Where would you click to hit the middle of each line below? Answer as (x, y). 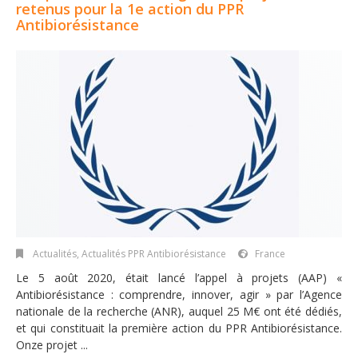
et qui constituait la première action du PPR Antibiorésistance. (179, 328)
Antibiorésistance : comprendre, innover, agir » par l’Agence (179, 294)
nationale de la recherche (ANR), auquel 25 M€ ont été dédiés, (179, 311)
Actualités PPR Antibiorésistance (154, 253)
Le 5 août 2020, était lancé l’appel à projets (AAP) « (179, 277)
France (270, 253)
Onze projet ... (52, 344)
